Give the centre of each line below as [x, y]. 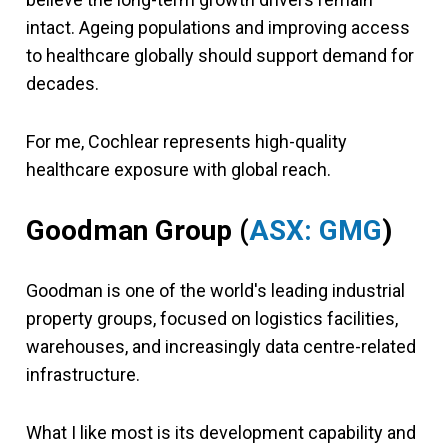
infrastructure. [83, 374]
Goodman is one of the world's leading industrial [215, 290]
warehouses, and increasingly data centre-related [221, 346]
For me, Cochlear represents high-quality [186, 141]
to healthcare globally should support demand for [220, 55]
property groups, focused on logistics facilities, [212, 318]
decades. [62, 83]
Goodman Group [129, 230]
